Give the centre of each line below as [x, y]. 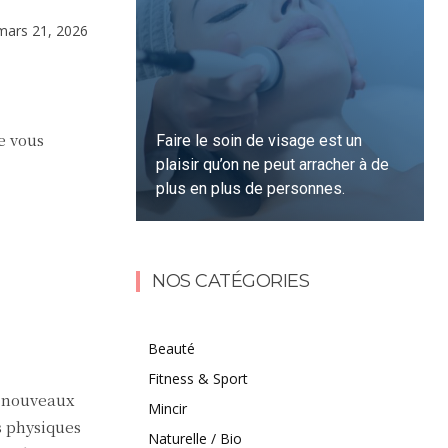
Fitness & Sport [198, 378]
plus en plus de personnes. [251, 188]
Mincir [167, 408]
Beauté [171, 348]
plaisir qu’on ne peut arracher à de [273, 164]
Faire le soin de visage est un [259, 140]
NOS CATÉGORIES [230, 281]
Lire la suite [213, 262]
